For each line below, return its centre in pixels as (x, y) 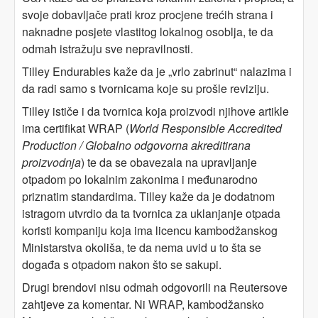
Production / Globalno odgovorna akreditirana (136, 145)
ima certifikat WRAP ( (76, 128)
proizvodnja (51, 162)
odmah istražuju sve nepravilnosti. (108, 48)
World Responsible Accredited (205, 128)
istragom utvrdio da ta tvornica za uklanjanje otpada (151, 213)
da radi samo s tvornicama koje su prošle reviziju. (146, 88)
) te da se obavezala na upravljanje (169, 162)
